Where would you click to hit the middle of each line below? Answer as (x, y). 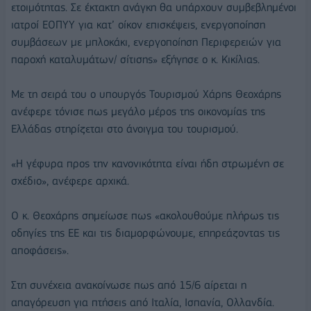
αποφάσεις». (40, 250)
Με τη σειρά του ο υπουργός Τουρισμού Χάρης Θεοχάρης (146, 94)
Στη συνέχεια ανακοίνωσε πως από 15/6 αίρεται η (129, 285)
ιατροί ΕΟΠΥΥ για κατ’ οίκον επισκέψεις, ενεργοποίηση (138, 24)
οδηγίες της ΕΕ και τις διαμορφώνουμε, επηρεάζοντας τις (145, 233)
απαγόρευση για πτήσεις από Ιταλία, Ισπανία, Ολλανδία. (143, 302)
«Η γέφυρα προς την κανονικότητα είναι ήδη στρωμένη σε (148, 163)
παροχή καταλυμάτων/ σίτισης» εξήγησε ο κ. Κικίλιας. (135, 59)
